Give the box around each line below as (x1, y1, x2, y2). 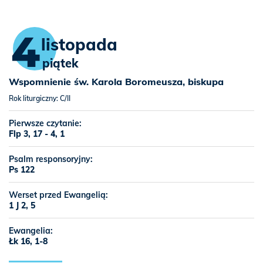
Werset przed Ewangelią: (9, 190, 108, 200)
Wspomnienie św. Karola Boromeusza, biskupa (9, 76, 224, 87)
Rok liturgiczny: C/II (9, 94, 70, 103)
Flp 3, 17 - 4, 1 (9, 129, 65, 139)
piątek (42, 56, 78, 70)
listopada (41, 34, 117, 55)
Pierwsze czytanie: (9, 118, 82, 129)
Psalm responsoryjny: (9, 154, 93, 164)
